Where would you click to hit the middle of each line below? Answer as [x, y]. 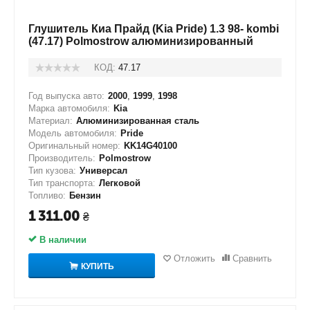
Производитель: [62, 158]
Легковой [120, 183]
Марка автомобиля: [69, 108]
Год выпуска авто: [66, 96]
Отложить [194, 258]
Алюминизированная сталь [138, 121]
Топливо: [47, 195]
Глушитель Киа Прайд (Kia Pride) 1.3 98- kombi [154, 29]
